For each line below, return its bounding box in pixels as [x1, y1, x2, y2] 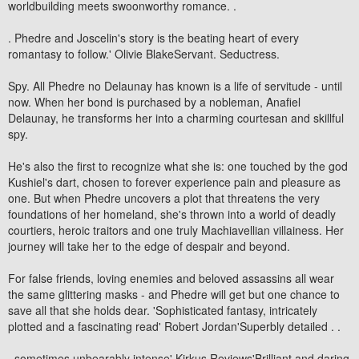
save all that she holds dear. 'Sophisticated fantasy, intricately [8, 301, 317, 318]
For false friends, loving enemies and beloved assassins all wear [8, 269, 334, 286]
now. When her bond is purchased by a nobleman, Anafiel [8, 93, 301, 110]
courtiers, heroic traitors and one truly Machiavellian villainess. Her [8, 221, 344, 238]
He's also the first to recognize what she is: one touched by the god [8, 157, 348, 174]
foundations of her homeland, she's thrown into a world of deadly [8, 205, 336, 222]
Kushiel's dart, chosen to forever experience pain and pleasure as [8, 173, 341, 190]
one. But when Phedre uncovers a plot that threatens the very [8, 189, 320, 206]
